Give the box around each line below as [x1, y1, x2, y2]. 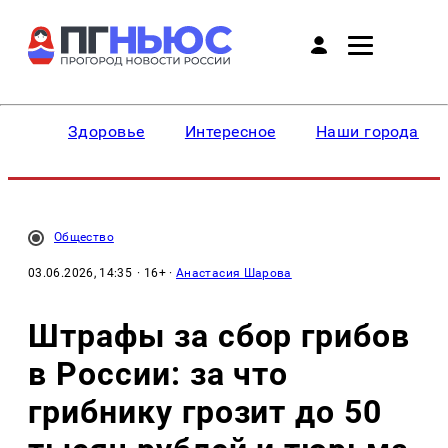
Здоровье [68, 122, 145, 141]
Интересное [184, 122, 276, 141]
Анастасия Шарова [176, 266, 292, 280]
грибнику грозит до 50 [28, 392, 383, 431]
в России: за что [28, 354, 289, 393]
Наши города [315, 122, 419, 141]
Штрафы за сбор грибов [28, 316, 411, 355]
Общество [54, 230, 114, 244]
